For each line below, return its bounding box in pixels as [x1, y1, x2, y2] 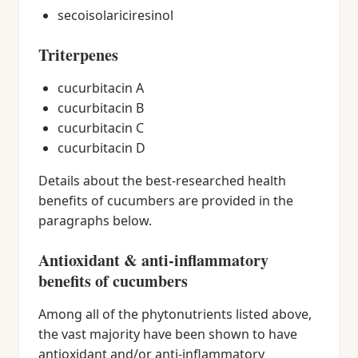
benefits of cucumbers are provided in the [38, 192, 293, 209]
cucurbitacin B [58, 99, 144, 117]
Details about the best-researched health [38, 172, 286, 189]
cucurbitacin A [58, 79, 144, 97]
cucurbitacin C [58, 119, 144, 137]
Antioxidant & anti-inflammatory [38, 249, 268, 272]
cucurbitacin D [58, 139, 145, 157]
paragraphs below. [38, 212, 152, 229]
